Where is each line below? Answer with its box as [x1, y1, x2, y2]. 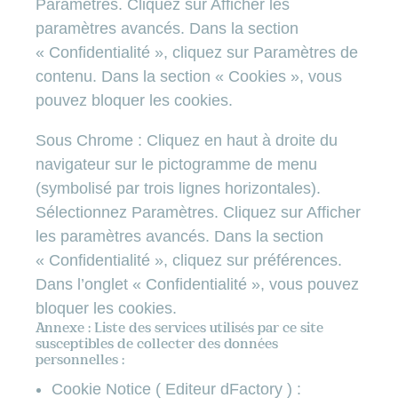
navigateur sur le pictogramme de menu [36, 155, 317, 173]
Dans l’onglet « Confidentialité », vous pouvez [36, 275, 359, 293]
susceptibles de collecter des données [36, 338, 278, 352]
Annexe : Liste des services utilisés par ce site [36, 322, 323, 336]
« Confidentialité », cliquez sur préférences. [36, 251, 342, 269]
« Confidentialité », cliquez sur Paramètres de [36, 44, 358, 61]
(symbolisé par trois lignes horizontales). [36, 179, 321, 197]
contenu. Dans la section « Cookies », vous [36, 68, 342, 85]
